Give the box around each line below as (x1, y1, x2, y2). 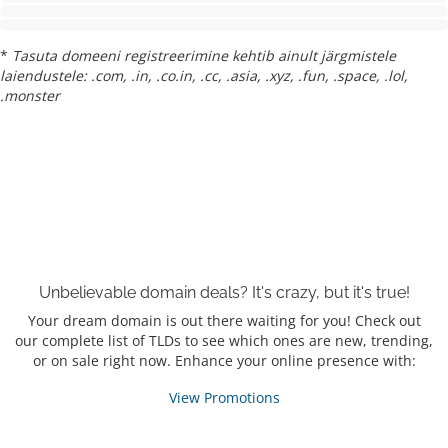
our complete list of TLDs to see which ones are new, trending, (15, 331, 433, 351)
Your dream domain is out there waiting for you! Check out (27, 311, 421, 331)
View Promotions (168, 388, 280, 408)
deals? (199, 283, 248, 303)
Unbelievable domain (38, 283, 200, 303)
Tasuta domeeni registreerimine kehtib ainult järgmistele (12, 46, 396, 65)
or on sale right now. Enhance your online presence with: (32, 351, 416, 371)
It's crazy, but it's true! (251, 283, 410, 303)
